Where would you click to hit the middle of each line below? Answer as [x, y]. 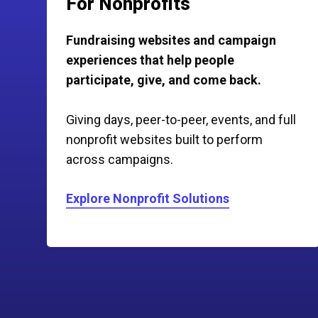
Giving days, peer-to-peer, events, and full [181, 119]
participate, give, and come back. [164, 79]
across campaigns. [120, 159]
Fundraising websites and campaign [171, 40]
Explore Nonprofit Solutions [148, 198]
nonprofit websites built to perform [165, 139]
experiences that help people [150, 60]
